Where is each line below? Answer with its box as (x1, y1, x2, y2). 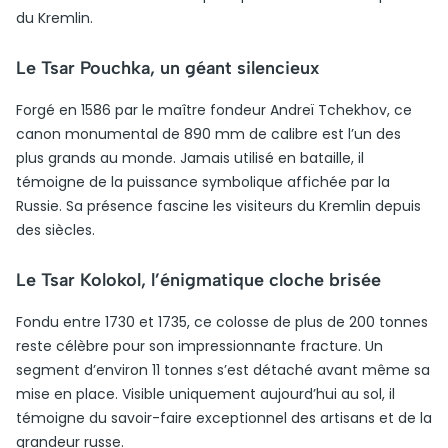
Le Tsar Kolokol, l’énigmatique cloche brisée (16, 269, 381, 291)
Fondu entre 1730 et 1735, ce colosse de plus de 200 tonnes (16, 312, 428, 332)
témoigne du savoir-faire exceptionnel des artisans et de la (16, 408, 432, 428)
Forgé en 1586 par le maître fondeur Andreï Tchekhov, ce (16, 100, 412, 120)
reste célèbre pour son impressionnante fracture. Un (16, 336, 383, 356)
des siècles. (16, 220, 95, 240)
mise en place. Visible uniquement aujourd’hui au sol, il (16, 384, 395, 404)
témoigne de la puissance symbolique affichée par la (16, 172, 390, 192)
